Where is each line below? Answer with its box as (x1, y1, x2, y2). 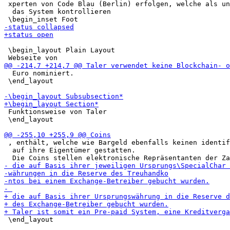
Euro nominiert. (4, 69, 74, 77)
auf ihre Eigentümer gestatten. (4, 146, 136, 154)
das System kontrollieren (4, 8, 111, 15)
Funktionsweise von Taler (4, 108, 107, 116)
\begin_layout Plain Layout (4, 46, 115, 54)
